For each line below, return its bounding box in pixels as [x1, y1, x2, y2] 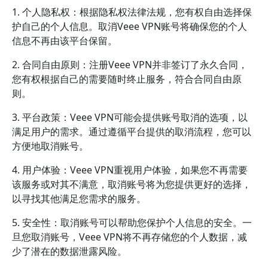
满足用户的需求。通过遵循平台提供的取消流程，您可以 [12, 125, 251, 138]
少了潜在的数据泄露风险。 [12, 245, 127, 258]
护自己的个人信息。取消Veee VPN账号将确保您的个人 [12, 20, 247, 33]
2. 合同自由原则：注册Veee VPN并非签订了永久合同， [12, 58, 248, 71]
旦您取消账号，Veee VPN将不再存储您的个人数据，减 [12, 230, 247, 243]
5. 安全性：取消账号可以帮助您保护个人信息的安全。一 [12, 216, 252, 229]
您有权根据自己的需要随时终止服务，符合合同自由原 [12, 72, 242, 86]
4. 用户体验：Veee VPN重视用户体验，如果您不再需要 [12, 163, 248, 176]
